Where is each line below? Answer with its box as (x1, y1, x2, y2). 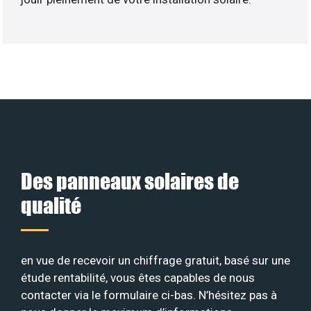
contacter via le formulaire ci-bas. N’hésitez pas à (21, 287, 277, 302)
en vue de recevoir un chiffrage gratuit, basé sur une (21, 253, 290, 267)
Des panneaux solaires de (21, 167, 239, 194)
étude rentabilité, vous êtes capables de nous (21, 270, 255, 285)
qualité (21, 192, 81, 218)
